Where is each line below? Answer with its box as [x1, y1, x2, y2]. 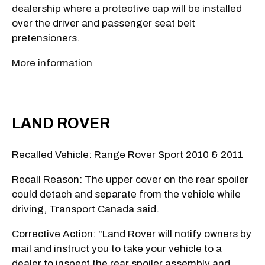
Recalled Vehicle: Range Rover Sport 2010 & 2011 [12, 148, 243, 160]
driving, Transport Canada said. [12, 203, 159, 215]
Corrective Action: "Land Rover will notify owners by [12, 228, 251, 240]
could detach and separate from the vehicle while [12, 188, 241, 200]
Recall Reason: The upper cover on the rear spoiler [12, 173, 248, 185]
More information [12, 57, 92, 69]
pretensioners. [12, 32, 80, 44]
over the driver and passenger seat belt [12, 17, 195, 29]
